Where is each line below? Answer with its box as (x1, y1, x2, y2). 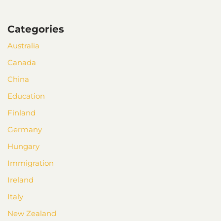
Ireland (7, 175, 34, 184)
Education (7, 91, 45, 101)
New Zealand (7, 208, 56, 218)
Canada (7, 57, 36, 67)
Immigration (7, 158, 54, 168)
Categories (7, 23, 64, 35)
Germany (7, 124, 42, 134)
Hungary (7, 141, 39, 151)
